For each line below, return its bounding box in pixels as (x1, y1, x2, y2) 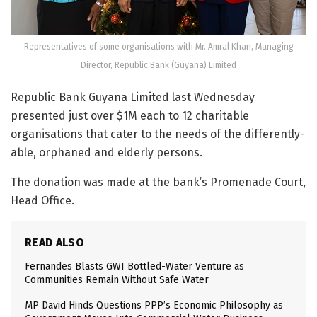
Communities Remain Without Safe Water (25, 274, 209, 286)
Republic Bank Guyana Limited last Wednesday (11, 91, 255, 104)
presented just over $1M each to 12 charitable (11, 109, 249, 122)
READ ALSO (25, 236, 84, 249)
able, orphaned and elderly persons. (11, 146, 202, 159)
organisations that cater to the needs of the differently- (11, 127, 305, 141)
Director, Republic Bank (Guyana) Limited (81, 60, 236, 70)
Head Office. (11, 194, 74, 207)
